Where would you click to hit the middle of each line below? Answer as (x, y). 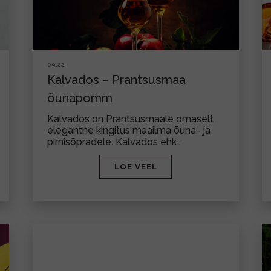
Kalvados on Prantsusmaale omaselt (130, 119)
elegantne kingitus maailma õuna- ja (129, 130)
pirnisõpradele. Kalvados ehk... (114, 142)
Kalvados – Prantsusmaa (116, 80)
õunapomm (80, 98)
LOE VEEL (135, 167)
